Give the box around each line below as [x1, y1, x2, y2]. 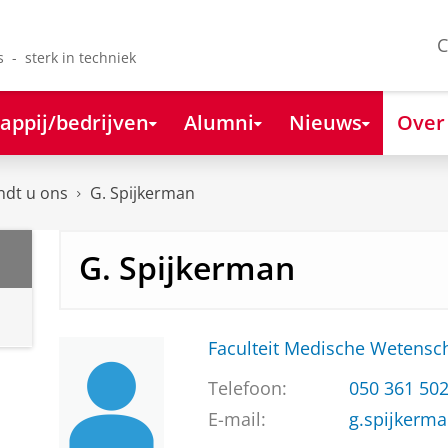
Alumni [183, 107, 254, 136]
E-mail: [207, 407, 266, 432]
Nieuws [288, 107, 362, 136]
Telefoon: [207, 376, 287, 401]
